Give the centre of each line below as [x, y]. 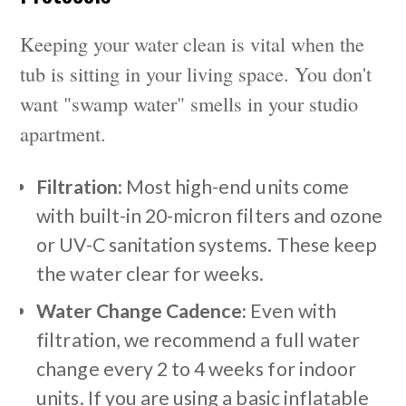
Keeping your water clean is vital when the [193, 43]
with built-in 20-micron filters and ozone [210, 216]
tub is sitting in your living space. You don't [196, 73]
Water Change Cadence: [142, 311]
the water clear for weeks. [150, 274]
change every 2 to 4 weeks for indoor [196, 369]
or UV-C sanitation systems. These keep [207, 245]
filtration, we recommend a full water [198, 340]
